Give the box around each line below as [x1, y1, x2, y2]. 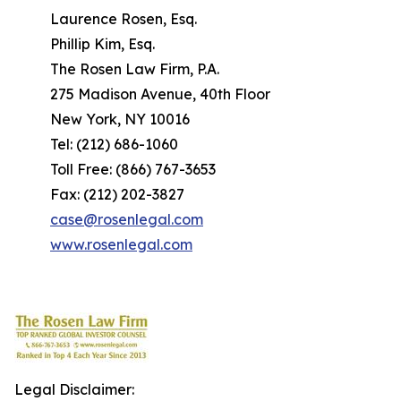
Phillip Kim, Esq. [50, 35, 155, 53]
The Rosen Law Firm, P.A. [50, 60, 219, 78]
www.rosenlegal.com [50, 235, 192, 253]
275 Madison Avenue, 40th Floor [50, 85, 270, 103]
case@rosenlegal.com [50, 210, 203, 228]
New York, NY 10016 [50, 110, 190, 128]
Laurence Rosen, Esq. [50, 10, 197, 28]
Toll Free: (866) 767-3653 [50, 160, 216, 178]
